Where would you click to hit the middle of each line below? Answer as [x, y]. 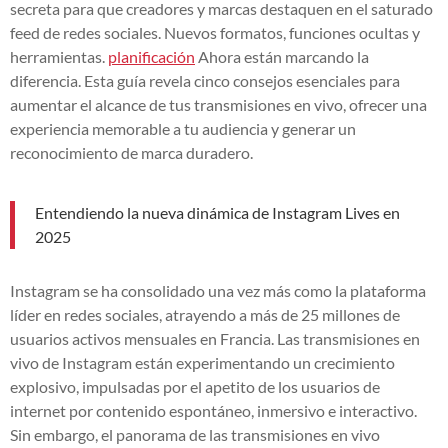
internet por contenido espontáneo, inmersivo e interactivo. [213, 410]
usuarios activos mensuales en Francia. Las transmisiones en [215, 338]
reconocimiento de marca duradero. [131, 152]
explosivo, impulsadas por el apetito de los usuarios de [195, 386]
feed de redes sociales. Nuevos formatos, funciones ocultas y [215, 32]
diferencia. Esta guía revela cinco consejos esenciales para [205, 80]
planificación [151, 56]
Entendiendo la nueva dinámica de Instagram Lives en [217, 212]
